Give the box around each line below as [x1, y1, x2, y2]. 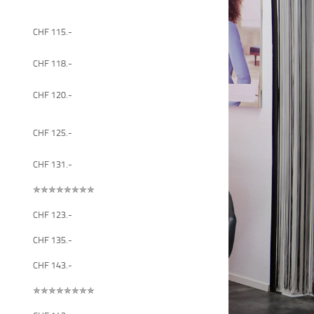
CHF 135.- [33, 233, 73, 246]
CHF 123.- [33, 207, 73, 221]
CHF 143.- [33, 258, 73, 271]
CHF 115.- [33, 25, 73, 38]
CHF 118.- [33, 56, 73, 69]
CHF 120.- [33, 88, 73, 101]
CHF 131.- [33, 157, 73, 170]
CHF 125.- [33, 125, 73, 139]
